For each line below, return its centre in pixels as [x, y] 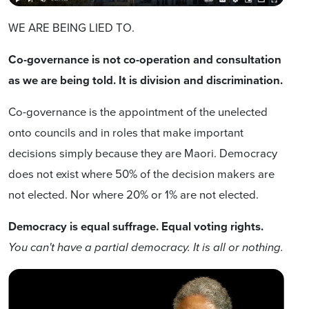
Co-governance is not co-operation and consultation [145, 59]
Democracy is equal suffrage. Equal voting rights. [136, 226]
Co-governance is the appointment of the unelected [138, 111]
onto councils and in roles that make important [126, 132]
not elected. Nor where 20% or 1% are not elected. [133, 194]
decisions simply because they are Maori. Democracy [143, 152]
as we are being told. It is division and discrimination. [146, 80]
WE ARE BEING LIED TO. [73, 27]
